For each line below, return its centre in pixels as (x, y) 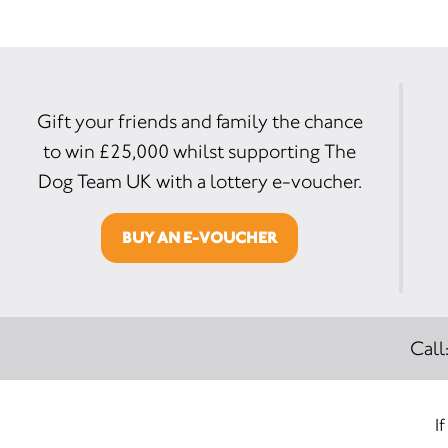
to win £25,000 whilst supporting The (200, 151)
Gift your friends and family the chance (199, 121)
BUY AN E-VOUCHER (200, 237)
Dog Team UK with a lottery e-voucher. (199, 181)
